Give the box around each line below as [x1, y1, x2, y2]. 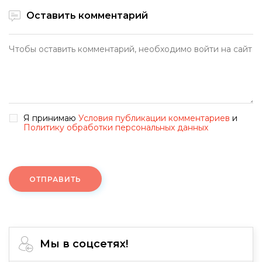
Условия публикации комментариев [78, 113, 230, 124]
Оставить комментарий [26, 10, 148, 22]
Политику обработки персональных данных [23, 122, 208, 133]
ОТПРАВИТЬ [29, 175, 81, 184]
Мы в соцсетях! [40, 237, 128, 251]
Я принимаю [23, 113, 78, 124]
